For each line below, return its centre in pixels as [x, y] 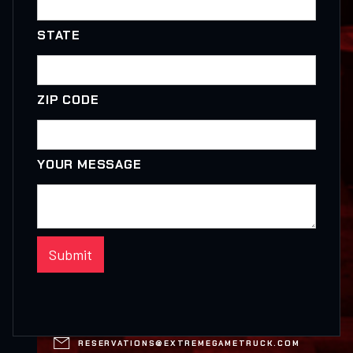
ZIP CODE [68, 100]
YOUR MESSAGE [89, 165]
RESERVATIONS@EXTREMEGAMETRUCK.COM [189, 344]
